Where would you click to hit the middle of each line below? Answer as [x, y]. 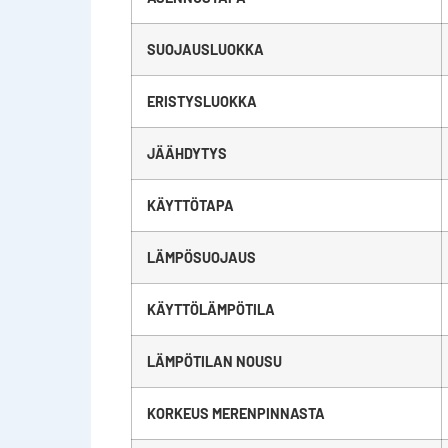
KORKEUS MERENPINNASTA [235, 413]
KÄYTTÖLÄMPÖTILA [210, 309]
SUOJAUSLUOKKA [205, 49]
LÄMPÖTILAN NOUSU [214, 361]
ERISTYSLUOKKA [201, 101]
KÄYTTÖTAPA [190, 205]
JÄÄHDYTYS [186, 153]
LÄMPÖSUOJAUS [201, 257]
